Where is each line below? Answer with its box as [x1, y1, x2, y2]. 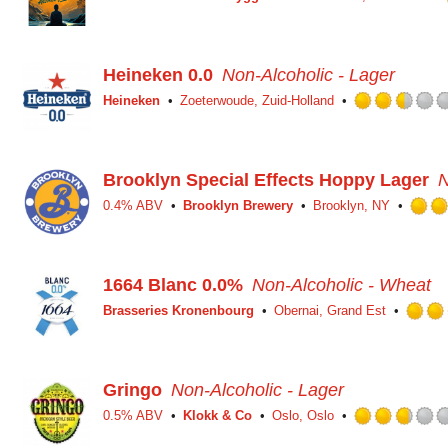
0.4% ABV [103, 198, 163, 213]
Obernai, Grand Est [274, 303, 386, 318]
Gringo [103, 380, 162, 400]
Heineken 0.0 [103, 65, 213, 85]
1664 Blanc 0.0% [103, 275, 243, 295]
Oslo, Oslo [272, 408, 334, 423]
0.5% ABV [103, 408, 163, 423]
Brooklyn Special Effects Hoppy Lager [103, 170, 429, 190]
